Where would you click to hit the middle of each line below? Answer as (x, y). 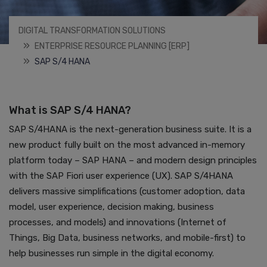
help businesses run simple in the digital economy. (111, 254)
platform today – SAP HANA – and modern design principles (133, 161)
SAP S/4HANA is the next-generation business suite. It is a (130, 130)
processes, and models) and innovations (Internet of (118, 223)
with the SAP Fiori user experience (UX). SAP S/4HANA (121, 176)
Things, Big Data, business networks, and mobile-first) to (127, 238)
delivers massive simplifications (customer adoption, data (127, 192)
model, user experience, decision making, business (111, 207)
